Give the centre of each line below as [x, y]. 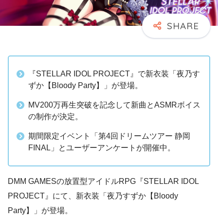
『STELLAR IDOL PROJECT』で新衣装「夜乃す [114, 74]
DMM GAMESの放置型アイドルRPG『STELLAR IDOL [103, 182]
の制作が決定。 [55, 117]
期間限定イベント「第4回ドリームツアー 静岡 [109, 136]
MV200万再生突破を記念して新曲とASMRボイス [114, 105]
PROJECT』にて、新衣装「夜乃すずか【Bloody [93, 196]
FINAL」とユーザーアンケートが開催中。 [102, 148]
